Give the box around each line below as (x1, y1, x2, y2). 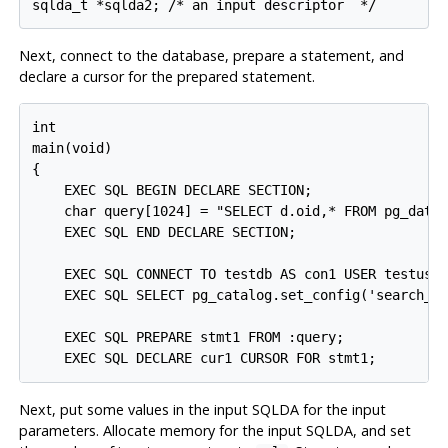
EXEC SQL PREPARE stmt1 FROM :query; (32, 329, 345, 346)
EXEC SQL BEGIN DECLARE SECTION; (32, 182, 313, 199)
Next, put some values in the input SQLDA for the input (18, 400, 386, 420)
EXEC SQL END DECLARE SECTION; (32, 224, 297, 241)
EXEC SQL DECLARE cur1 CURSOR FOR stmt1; (32, 350, 377, 367)
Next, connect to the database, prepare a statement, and (18, 46, 404, 66)
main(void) (32, 140, 113, 157)
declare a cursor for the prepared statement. (18, 67, 315, 87)
